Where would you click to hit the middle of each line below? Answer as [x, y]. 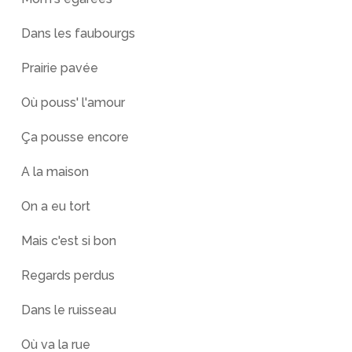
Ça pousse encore [75, 137]
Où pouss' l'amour [73, 103]
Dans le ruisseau [68, 310]
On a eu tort [55, 206]
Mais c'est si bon [68, 241]
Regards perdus [68, 275]
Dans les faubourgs [78, 33]
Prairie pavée [59, 68]
